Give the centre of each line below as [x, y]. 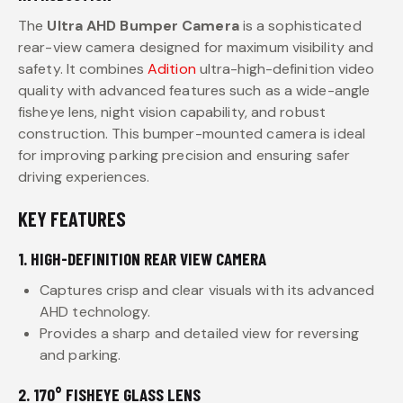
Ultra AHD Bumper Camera [143, 25]
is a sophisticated [300, 25]
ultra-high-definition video [285, 68]
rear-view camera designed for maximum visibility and [196, 47]
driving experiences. [84, 176]
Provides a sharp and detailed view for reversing [199, 333]
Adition [172, 68]
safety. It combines [83, 68]
